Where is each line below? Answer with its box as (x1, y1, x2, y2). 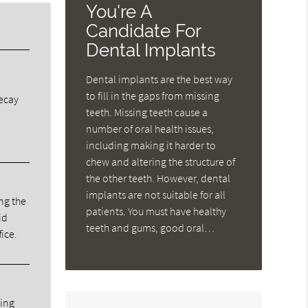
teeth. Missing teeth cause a (86, 105, 208, 120)
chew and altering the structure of (86, 155, 236, 169)
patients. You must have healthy (86, 204, 227, 219)
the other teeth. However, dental (86, 171, 231, 186)
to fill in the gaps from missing (86, 89, 220, 103)
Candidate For (86, 20, 201, 42)
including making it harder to (86, 138, 217, 153)
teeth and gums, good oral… (86, 221, 215, 235)
